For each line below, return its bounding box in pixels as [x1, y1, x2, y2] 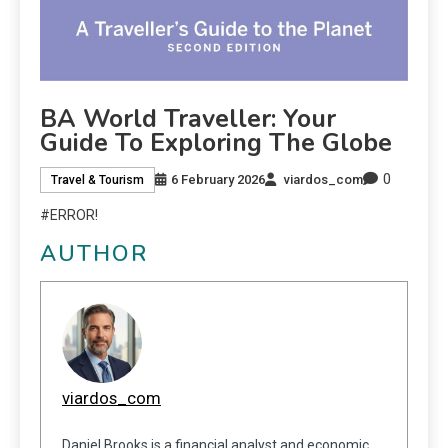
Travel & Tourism [51, 172, 144, 187]
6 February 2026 [171, 171, 265, 187]
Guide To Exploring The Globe [40, 126, 392, 161]
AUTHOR [40, 239, 148, 270]
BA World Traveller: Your [40, 102, 336, 137]
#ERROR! [40, 207, 98, 224]
